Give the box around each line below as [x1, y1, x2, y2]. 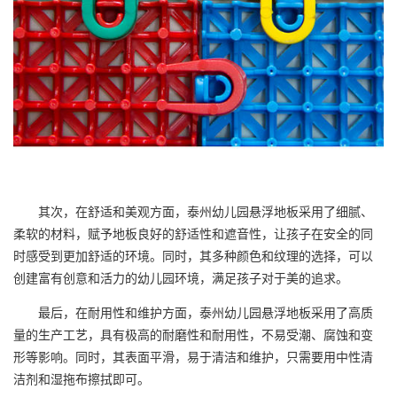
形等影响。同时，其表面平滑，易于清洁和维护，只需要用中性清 [13, 347, 373, 365]
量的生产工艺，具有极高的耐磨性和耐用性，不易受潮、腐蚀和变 [13, 325, 373, 343]
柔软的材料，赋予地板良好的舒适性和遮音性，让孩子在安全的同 [13, 224, 373, 242]
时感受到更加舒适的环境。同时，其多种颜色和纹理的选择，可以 [13, 246, 373, 264]
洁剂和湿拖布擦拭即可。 [13, 370, 150, 387]
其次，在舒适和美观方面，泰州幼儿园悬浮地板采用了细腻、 [13, 202, 373, 220]
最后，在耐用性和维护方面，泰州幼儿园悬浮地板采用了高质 [13, 303, 373, 321]
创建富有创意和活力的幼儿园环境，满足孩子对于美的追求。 [13, 269, 348, 286]
